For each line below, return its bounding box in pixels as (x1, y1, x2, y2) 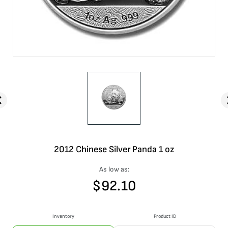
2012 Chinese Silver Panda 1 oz (54, 144, 174, 155)
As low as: (99, 165, 129, 174)
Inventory (52, 213, 74, 219)
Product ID (153, 213, 176, 219)
